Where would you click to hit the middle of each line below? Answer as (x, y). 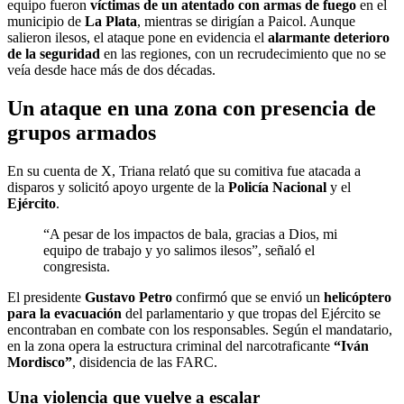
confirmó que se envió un (248, 297)
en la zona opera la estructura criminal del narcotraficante (170, 345)
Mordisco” (40, 362)
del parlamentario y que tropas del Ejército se (251, 313)
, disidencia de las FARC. (145, 362)
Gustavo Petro (129, 297)
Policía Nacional (277, 187)
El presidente (46, 297)
